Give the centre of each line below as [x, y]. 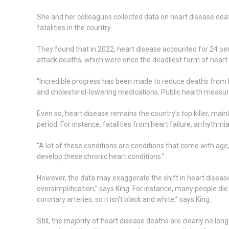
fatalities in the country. [74, 27]
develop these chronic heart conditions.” [101, 156]
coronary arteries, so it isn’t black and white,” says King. [124, 199]
